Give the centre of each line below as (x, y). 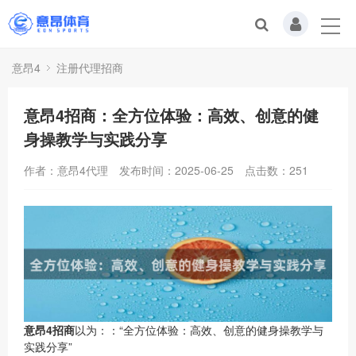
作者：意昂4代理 (66, 170)
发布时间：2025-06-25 (176, 170)
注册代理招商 (90, 68)
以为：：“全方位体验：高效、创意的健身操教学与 (199, 329)
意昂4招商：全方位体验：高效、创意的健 (171, 115)
